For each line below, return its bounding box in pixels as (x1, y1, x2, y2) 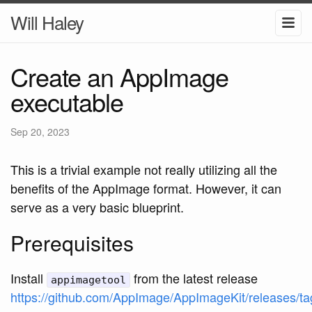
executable (10, 83, 123, 119)
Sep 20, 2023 (10, 124, 70, 139)
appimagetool (51, 273, 126, 286)
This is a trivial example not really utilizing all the (10, 159, 277, 178)
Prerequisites (10, 227, 134, 258)
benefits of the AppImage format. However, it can (10, 178, 281, 197)
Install (10, 268, 47, 287)
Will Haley (10, 9, 84, 35)
